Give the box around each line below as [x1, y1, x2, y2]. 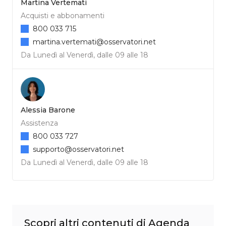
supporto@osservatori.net [33, 145, 124, 154]
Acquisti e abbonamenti [21, 11, 104, 21]
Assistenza [21, 119, 58, 128]
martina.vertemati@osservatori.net [33, 37, 156, 47]
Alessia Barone [21, 105, 75, 115]
